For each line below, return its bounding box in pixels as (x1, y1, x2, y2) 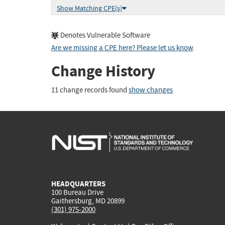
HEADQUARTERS (51, 178, 105, 189)
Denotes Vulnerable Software (59, 31, 150, 41)
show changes (129, 85, 173, 95)
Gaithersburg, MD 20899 (51, 195, 125, 206)
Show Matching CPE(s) (57, 4, 122, 13)
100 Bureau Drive (51, 187, 103, 197)
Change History (51, 61, 155, 82)
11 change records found (51, 85, 129, 95)
